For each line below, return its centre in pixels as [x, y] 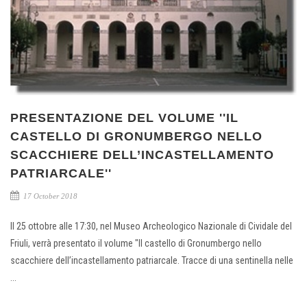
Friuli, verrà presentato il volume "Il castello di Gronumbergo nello [136, 244]
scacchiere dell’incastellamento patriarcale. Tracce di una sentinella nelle [152, 261]
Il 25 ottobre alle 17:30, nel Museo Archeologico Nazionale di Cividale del [151, 226]
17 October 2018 [49, 196]
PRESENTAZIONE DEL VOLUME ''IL [124, 118]
